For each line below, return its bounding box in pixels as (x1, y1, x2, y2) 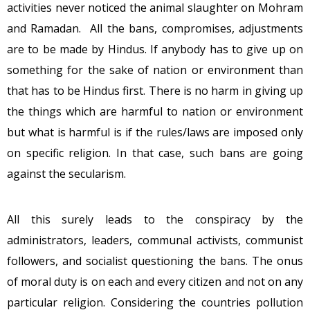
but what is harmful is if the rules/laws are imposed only (7, 125, 303, 140)
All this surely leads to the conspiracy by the (7, 212, 303, 227)
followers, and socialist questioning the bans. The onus (7, 253, 303, 268)
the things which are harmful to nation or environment (7, 104, 303, 119)
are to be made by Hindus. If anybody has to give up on (7, 42, 303, 57)
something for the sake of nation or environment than (7, 62, 303, 77)
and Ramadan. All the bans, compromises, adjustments (7, 21, 303, 36)
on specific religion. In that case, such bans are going (7, 145, 303, 161)
